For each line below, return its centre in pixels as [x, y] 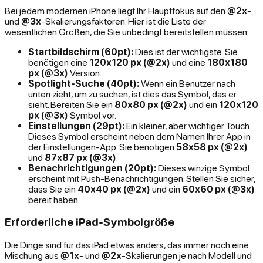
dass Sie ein [53, 189]
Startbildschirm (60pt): [81, 51]
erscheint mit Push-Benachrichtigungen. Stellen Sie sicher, [142, 178]
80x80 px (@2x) [151, 104]
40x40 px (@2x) [114, 189]
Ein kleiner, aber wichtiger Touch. [188, 125]
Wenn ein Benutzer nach [187, 83]
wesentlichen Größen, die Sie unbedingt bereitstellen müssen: [127, 31]
